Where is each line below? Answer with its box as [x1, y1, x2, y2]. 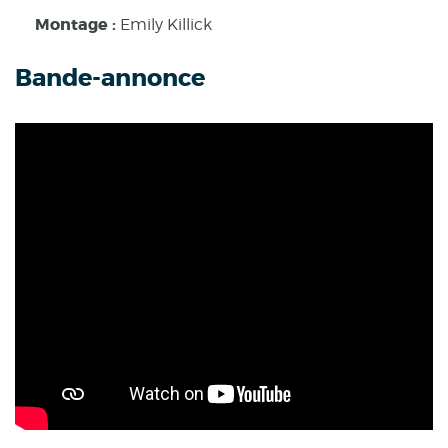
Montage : [35, 14, 120, 36]
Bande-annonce [15, 63, 205, 95]
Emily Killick [120, 15, 212, 35]
